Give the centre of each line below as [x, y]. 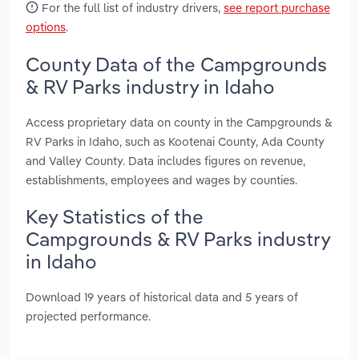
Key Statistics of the [115, 216]
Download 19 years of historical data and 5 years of [162, 297]
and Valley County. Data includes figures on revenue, [165, 160]
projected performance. [88, 317]
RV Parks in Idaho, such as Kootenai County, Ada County [175, 141]
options [46, 27]
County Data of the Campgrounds [176, 64]
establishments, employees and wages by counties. [161, 179]
